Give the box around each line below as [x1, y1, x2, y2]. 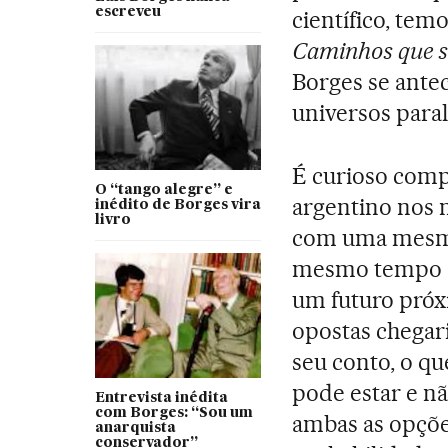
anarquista [94, 421, 176, 436]
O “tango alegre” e [94, 183, 233, 198]
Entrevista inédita [94, 391, 228, 406]
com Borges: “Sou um [94, 406, 253, 421]
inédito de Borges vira [94, 198, 261, 213]
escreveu [94, 5, 161, 20]
